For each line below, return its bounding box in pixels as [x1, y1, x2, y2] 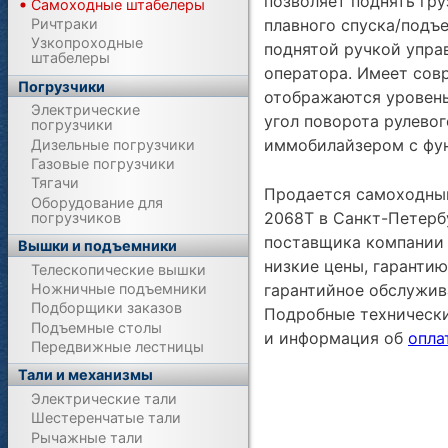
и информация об [264, 328, 408, 349]
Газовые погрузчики [31, 155, 176, 173]
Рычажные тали [31, 428, 144, 446]
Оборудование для [31, 193, 164, 211]
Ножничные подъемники [31, 280, 208, 298]
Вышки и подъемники [18, 236, 178, 254]
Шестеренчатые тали [31, 409, 182, 427]
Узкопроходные [31, 34, 144, 52]
